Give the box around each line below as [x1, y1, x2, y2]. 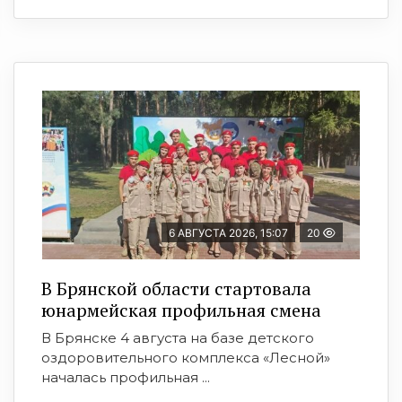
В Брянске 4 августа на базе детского [41, 329, 314, 347]
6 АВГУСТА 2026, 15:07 [169, 226, 288, 240]
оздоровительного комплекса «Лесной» [41, 349, 330, 367]
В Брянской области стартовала [41, 276, 311, 301]
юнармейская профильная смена [41, 298, 321, 323]
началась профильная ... [41, 369, 210, 387]
